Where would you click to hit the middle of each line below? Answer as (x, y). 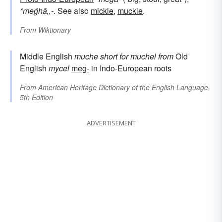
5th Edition (36, 97)
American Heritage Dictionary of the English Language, (124, 87)
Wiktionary (55, 29)
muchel (143, 56)
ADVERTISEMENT (111, 123)
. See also (72, 10)
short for (114, 56)
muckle (130, 10)
